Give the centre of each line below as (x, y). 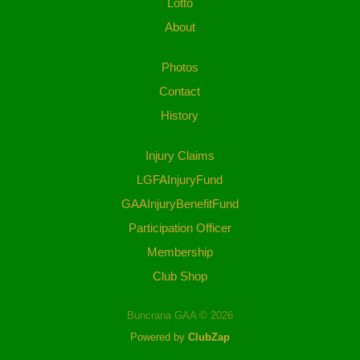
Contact (180, 92)
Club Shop (180, 276)
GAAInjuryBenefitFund (180, 204)
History (180, 116)
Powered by (159, 337)
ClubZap (209, 337)
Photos (180, 67)
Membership (180, 252)
